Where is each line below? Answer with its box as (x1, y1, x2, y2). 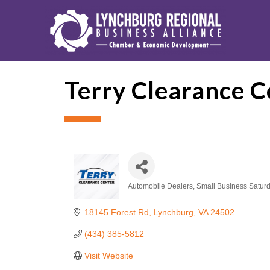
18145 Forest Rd (84, 207, 149, 217)
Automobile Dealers (128, 182, 193, 190)
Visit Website (84, 251, 133, 260)
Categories (127, 190, 193, 205)
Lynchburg (153, 207, 193, 217)
